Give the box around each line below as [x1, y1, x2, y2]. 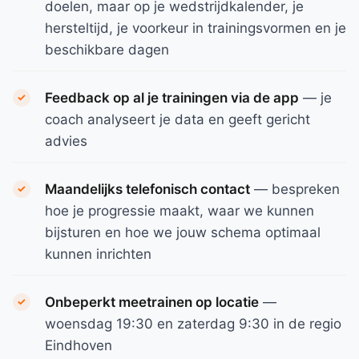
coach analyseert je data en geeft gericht [45, 111, 310, 127]
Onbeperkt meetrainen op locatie [45, 294, 259, 310]
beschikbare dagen [45, 42, 169, 58]
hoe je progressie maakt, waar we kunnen [45, 203, 314, 219]
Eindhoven [45, 337, 112, 353]
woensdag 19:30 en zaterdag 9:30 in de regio [45, 316, 341, 332]
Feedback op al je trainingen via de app [45, 90, 299, 106]
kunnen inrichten [45, 246, 151, 262]
